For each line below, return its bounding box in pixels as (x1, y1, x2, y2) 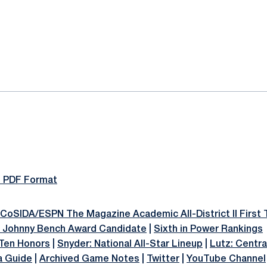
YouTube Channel (187, 255, 266, 263)
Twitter (147, 255, 179, 263)
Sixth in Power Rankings (154, 225, 263, 234)
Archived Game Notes (39, 255, 139, 263)
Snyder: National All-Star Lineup (57, 240, 203, 249)
